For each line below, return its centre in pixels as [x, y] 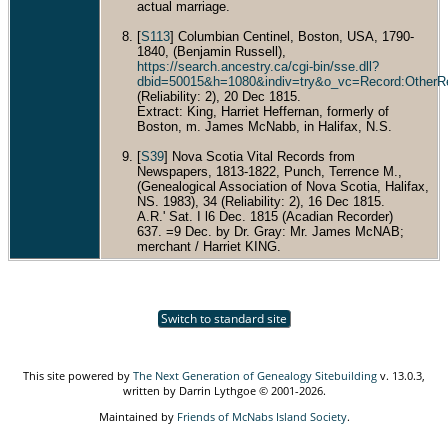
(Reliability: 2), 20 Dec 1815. [219, 96]
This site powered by [78, 375]
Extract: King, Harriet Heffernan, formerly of [263, 111]
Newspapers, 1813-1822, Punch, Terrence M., [269, 171]
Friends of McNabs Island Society [261, 416]
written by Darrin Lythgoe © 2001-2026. [224, 390]
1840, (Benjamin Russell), [211, 51]
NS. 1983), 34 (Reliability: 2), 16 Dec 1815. [261, 201]
